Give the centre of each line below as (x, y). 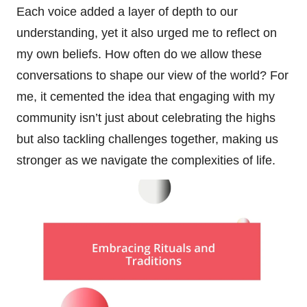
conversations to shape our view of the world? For (152, 75)
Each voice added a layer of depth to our (127, 11)
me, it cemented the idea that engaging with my (146, 96)
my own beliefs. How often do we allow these (139, 54)
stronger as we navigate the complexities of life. (146, 160)
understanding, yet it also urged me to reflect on (147, 33)
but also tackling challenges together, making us (147, 139)
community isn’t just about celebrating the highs (146, 118)
